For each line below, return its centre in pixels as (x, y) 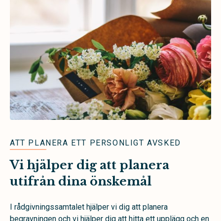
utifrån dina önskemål (81, 181)
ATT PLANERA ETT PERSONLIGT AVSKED (95, 143)
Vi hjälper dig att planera (90, 165)
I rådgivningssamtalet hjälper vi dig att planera (89, 207)
